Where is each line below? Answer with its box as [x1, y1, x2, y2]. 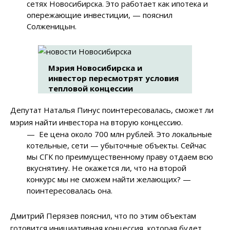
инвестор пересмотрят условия [48, 73, 179, 84]
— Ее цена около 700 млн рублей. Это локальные [27, 129, 213, 140]
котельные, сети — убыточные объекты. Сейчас [27, 140, 207, 151]
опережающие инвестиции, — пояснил [27, 10, 173, 21]
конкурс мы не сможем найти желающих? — [27, 174, 191, 185]
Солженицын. [27, 21, 77, 32]
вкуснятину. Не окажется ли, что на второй [27, 163, 187, 174]
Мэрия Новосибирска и [48, 63, 142, 73]
